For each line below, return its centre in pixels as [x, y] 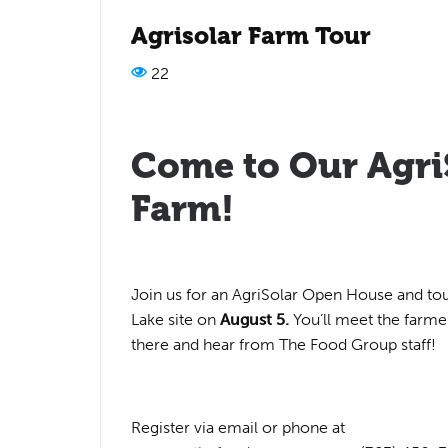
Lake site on [175, 320]
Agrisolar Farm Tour [251, 36]
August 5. [256, 320]
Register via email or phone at [238, 428]
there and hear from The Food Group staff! [285, 345]
